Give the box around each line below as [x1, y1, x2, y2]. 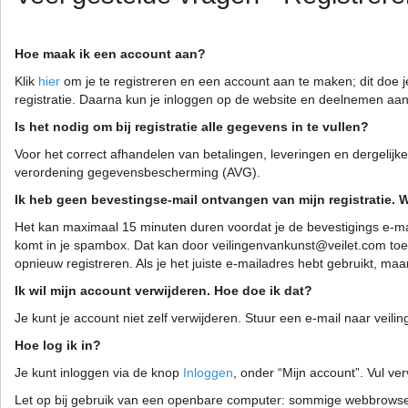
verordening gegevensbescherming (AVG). [15, 165, 260, 180]
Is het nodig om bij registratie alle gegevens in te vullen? [15, 119, 369, 135]
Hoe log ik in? [15, 338, 101, 353]
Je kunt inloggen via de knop [15, 365, 183, 381]
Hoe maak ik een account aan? [15, 46, 206, 62]
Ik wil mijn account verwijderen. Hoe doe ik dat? [15, 283, 312, 299]
